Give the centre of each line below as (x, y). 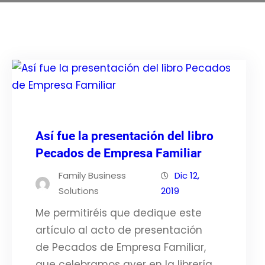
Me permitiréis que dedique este (119, 213)
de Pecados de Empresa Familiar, (121, 247)
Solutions (79, 191)
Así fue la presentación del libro (125, 136)
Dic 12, (187, 175)
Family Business (92, 175)
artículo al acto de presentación (119, 230)
